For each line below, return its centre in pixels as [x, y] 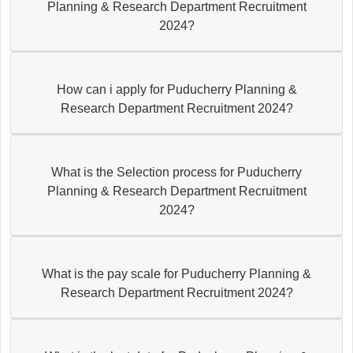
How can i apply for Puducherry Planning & [176, 89]
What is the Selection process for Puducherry [176, 172]
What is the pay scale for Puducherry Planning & [176, 273]
